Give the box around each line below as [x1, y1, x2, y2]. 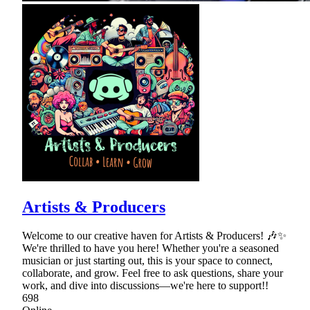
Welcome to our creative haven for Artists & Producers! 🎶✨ [22, 230, 286, 242]
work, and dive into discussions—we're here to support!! [22, 280, 268, 292]
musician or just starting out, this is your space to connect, [22, 255, 273, 267]
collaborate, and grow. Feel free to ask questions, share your [22, 267, 283, 280]
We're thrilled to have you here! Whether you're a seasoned [22, 242, 279, 255]
